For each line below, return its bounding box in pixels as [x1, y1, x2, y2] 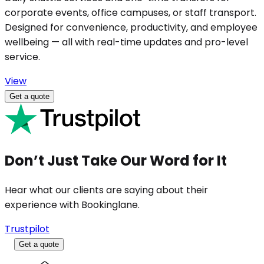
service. [5, 49, 40, 64]
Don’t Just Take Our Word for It [5, 150, 227, 170]
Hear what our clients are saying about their [5, 183, 208, 197]
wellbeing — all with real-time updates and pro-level [5, 35, 248, 49]
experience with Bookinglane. [5, 197, 140, 212]
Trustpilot [5, 222, 49, 236]
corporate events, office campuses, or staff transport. [5, 5, 256, 19]
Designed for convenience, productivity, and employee [5, 20, 258, 34]
